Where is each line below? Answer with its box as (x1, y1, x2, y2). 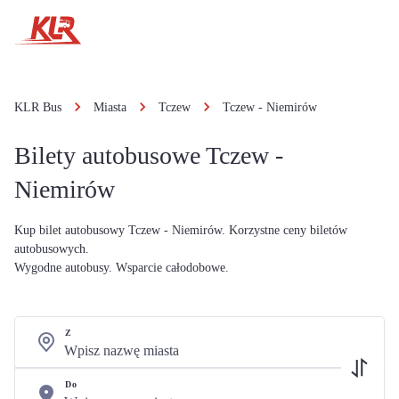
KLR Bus (14, 101, 61, 114)
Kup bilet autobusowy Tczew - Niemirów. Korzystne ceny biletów (14, 224, 347, 237)
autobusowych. (14, 242, 89, 256)
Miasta (94, 101, 126, 114)
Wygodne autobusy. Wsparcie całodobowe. (14, 261, 229, 274)
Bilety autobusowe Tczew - (14, 142, 283, 169)
